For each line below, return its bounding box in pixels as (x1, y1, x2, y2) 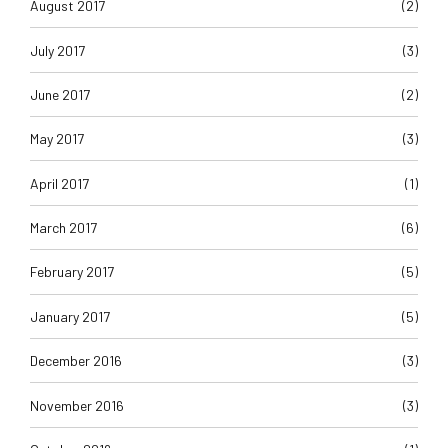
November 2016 (30, 396, 124, 414)
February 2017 (30, 263, 114, 281)
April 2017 (30, 174, 89, 192)
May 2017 (30, 130, 84, 148)
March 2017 (30, 219, 97, 236)
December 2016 (30, 352, 122, 370)
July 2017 (30, 41, 85, 59)
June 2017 (30, 85, 90, 103)
